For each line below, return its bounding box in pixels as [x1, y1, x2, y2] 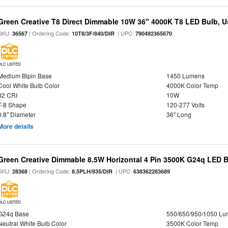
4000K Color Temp [166, 81, 218, 90]
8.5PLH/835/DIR [72, 167, 113, 175]
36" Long [166, 110, 191, 119]
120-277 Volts [166, 100, 205, 109]
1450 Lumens [166, 71, 205, 80]
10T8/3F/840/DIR [72, 30, 115, 37]
